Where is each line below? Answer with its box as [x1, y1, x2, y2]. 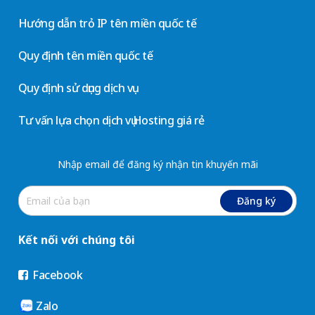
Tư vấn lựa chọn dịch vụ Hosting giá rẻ [18, 112, 205, 128]
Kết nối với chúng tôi [18, 231, 135, 247]
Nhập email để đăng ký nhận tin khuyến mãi [57, 157, 258, 172]
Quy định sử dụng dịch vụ [18, 79, 132, 96]
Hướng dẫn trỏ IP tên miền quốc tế [18, 15, 197, 31]
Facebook [30, 266, 83, 283]
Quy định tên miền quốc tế [18, 47, 153, 63]
